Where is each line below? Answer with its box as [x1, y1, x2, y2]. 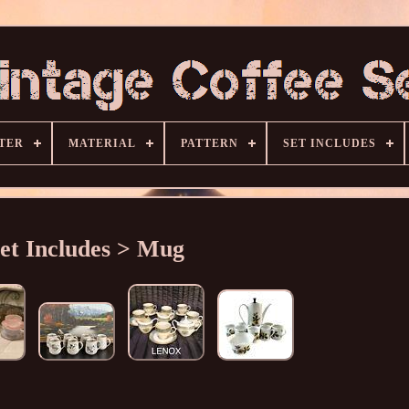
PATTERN [181, 137, 238, 150]
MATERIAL [68, 137, 136, 150]
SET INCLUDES [283, 137, 376, 150]
